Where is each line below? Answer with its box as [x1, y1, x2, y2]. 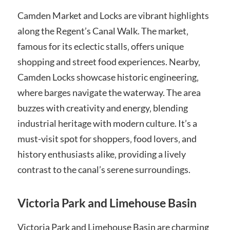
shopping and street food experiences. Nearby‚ [17, 56, 200, 68]
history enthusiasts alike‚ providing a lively [17, 148, 186, 160]
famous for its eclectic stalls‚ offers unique [17, 41, 184, 52]
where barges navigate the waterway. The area [17, 87, 201, 99]
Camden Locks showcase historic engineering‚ [17, 71, 199, 83]
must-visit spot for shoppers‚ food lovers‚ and [17, 133, 197, 145]
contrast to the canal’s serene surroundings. [17, 164, 190, 176]
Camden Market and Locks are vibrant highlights [17, 10, 209, 22]
